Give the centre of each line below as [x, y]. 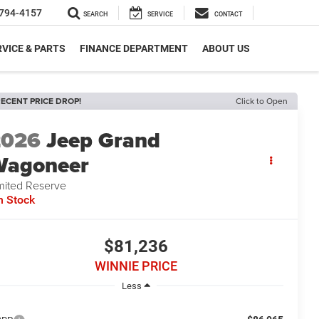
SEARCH [95, 15]
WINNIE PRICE [136, 266]
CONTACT [228, 15]
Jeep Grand [104, 141]
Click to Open [262, 101]
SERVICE [160, 15]
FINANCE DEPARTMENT [134, 49]
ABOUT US [226, 49]
